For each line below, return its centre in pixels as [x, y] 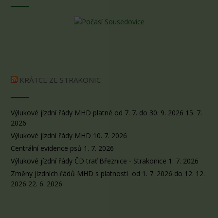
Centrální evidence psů [46, 148]
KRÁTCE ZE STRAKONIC [60, 80]
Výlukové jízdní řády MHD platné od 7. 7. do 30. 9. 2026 [97, 113]
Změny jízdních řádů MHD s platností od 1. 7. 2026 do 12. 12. [108, 174]
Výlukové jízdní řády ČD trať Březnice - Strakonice [89, 161]
